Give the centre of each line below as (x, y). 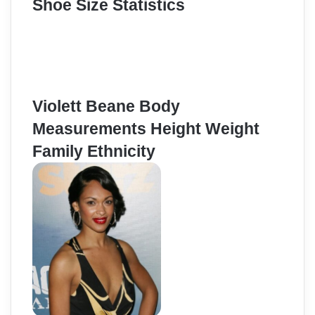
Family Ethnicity (94, 151)
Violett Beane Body (106, 106)
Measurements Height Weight (146, 128)
